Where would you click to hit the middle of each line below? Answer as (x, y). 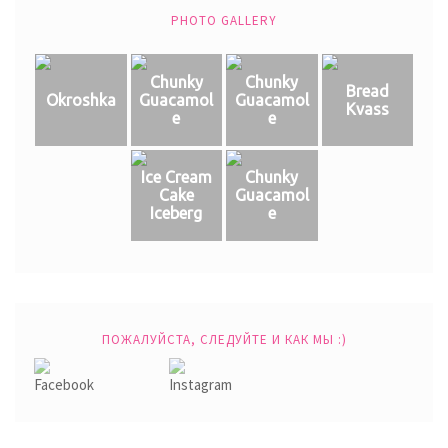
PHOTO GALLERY (224, 20)
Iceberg (176, 213)
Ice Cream (176, 177)
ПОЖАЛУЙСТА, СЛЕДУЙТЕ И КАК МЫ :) (224, 339)
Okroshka (80, 99)
